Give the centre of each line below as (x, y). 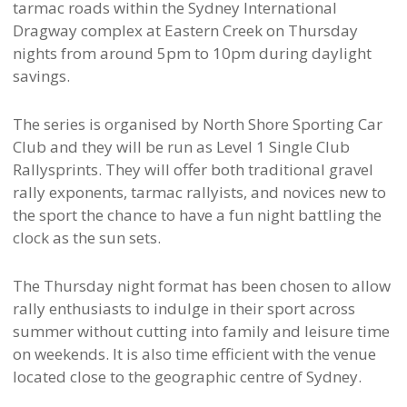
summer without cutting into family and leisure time (201, 332)
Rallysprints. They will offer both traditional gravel (193, 170)
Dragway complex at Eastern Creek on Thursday (185, 31)
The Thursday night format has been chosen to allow (201, 286)
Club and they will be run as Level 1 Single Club (181, 147)
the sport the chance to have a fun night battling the (197, 215)
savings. (41, 76)
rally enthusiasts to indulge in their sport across (184, 309)
